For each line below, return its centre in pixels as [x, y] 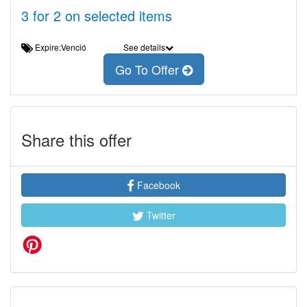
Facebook [157, 185]
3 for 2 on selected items [97, 15]
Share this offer [76, 139]
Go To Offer [148, 70]
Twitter [159, 215]
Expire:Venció [65, 47]
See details [144, 47]
